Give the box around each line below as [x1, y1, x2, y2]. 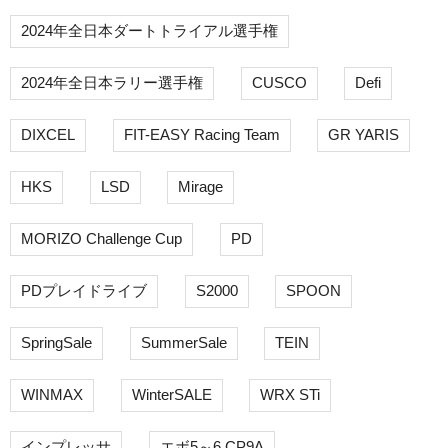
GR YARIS [328, 126, 399, 144]
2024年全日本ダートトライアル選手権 [21, 22, 278, 40]
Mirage [178, 178, 223, 196]
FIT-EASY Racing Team [123, 126, 280, 144]
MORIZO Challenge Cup [21, 230, 182, 248]
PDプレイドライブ [21, 282, 147, 300]
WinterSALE [131, 386, 212, 404]
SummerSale [140, 334, 227, 352]
